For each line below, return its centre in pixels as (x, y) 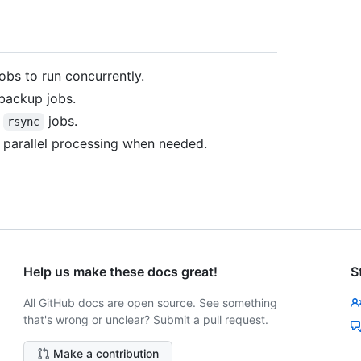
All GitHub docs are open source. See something (151, 303)
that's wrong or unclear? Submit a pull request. (146, 320)
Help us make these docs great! (121, 272)
